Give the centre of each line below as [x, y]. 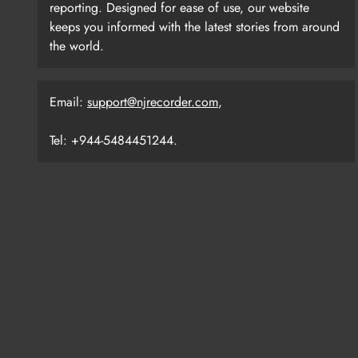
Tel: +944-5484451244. [113, 141]
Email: [68, 102]
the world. [77, 46]
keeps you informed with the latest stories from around [195, 27]
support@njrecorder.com [153, 102]
